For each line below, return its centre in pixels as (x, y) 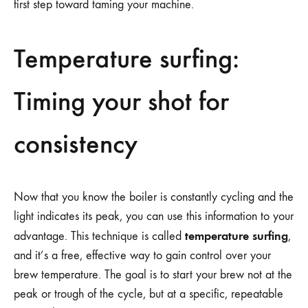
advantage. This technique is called (99, 236)
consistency (76, 143)
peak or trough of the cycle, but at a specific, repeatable (148, 294)
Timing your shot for (121, 101)
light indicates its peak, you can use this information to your (154, 216)
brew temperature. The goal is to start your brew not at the (153, 275)
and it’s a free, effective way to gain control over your (142, 255)
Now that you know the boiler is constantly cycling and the (154, 197)
